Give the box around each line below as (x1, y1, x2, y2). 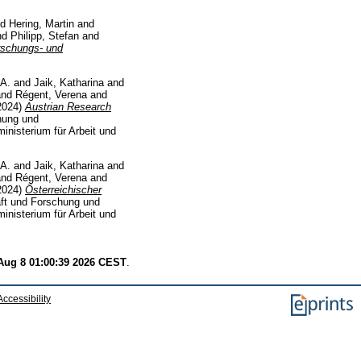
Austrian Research (25, 101, 111, 114)
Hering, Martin (9, 18, 74, 31)
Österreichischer (25, 183, 102, 196)
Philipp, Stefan (10, 30, 79, 43)
